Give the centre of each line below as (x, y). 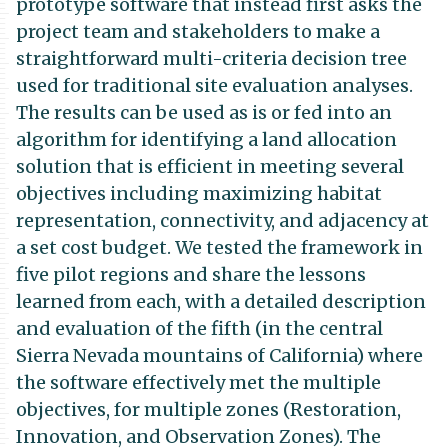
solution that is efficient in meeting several (210, 166)
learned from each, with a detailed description (221, 301)
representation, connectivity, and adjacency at (222, 220)
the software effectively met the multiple (198, 382)
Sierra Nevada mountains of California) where (219, 355)
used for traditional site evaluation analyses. (214, 85)
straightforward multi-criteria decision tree (211, 58)
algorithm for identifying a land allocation (206, 139)
